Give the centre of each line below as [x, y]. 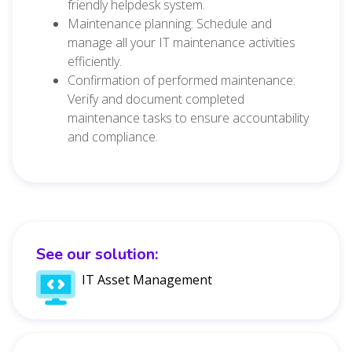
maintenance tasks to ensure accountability [188, 117]
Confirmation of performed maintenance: [181, 80]
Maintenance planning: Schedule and [170, 23]
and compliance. [113, 136]
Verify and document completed [156, 99]
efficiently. [95, 61]
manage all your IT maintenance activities [181, 42]
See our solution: [97, 254]
